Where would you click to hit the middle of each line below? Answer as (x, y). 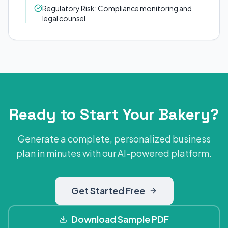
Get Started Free (108, 191)
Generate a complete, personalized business (114, 139)
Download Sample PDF (120, 219)
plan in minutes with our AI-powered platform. (114, 153)
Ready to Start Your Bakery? (114, 114)
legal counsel (64, 18)
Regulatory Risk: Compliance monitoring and (117, 8)
